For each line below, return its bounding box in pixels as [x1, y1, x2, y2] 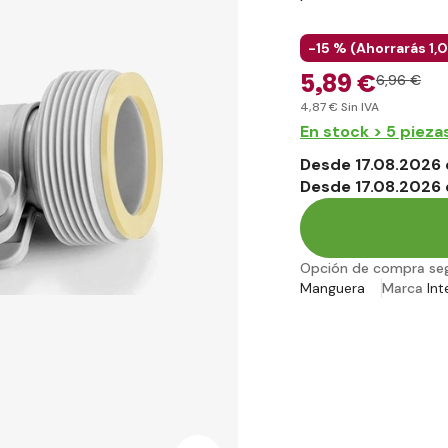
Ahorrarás [356, 38, 426, 57]
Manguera [300, 279, 365, 298]
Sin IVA [338, 98, 379, 115]
